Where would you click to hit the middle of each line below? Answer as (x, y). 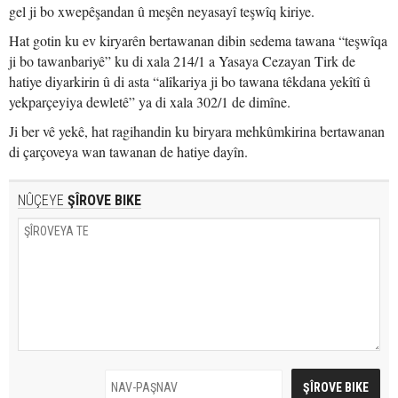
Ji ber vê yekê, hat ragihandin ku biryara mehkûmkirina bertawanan (197, 131)
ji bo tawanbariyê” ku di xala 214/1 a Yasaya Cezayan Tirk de (182, 61)
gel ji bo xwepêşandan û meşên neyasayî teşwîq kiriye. (162, 11)
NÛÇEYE (41, 200)
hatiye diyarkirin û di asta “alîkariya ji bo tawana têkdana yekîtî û (190, 81)
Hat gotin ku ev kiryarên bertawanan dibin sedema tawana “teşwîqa (198, 40)
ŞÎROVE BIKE (103, 200)
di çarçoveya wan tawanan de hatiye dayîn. (128, 151)
